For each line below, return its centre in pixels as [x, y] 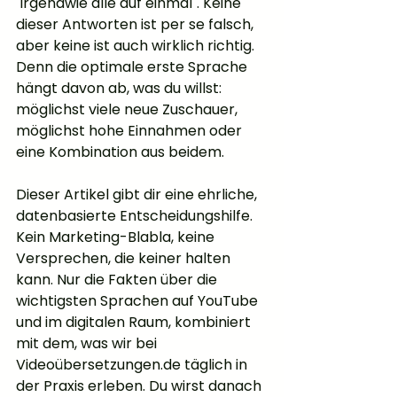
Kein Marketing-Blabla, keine [117, 237]
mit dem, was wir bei [88, 344]
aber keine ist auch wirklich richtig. [137, 46]
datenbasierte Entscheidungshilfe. [136, 216]
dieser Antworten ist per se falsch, [136, 25]
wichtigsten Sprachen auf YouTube [139, 301]
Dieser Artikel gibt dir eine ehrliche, [138, 195]
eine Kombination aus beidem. [120, 152]
